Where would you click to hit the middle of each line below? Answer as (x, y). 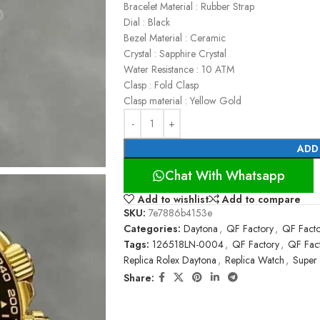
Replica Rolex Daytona (170, 260)
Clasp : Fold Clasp (161, 85)
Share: (139, 277)
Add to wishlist (173, 199)
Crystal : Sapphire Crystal (175, 54)
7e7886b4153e (180, 213)
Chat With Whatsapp (225, 176)
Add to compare (262, 199)
